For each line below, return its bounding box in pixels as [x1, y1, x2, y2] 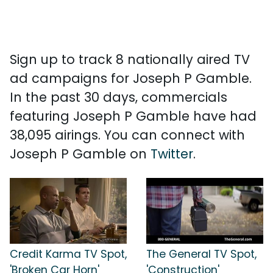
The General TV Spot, [146, 246, 257, 261]
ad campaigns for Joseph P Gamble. [10, 69, 252, 87]
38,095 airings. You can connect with [10, 126, 245, 144]
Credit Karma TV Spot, [10, 246, 127, 261]
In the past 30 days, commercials [10, 88, 227, 106]
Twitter [151, 145, 193, 163]
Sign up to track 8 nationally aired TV [10, 51, 250, 68]
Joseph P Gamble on [10, 145, 151, 163]
